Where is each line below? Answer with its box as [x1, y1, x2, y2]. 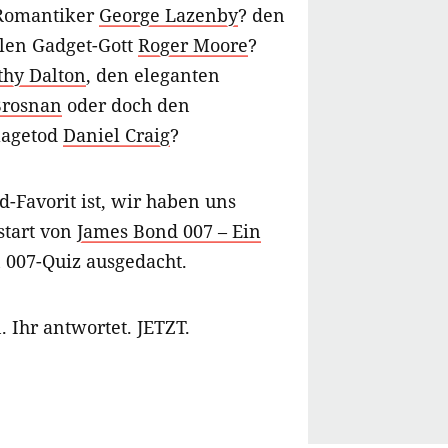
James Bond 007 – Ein [77, 219, 261, 244]
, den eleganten [86, 63, 220, 88]
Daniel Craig [63, 123, 170, 148]
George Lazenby [99, 3, 238, 28]
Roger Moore [138, 33, 248, 58]
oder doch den [62, 93, 190, 118]
